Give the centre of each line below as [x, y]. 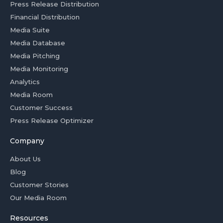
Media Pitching [35, 56]
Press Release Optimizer [52, 120]
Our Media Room [38, 197]
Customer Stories [39, 184]
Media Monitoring [39, 68]
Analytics [25, 81]
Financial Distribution [45, 17]
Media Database [38, 43]
